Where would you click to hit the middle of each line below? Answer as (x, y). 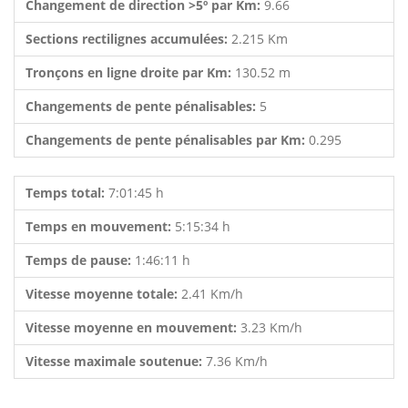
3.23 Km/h (271, 327)
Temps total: (67, 193)
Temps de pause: (80, 260)
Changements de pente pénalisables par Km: (167, 140)
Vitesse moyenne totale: (103, 294)
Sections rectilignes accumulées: (128, 39)
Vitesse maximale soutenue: (116, 361)
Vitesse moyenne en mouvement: (133, 327)
